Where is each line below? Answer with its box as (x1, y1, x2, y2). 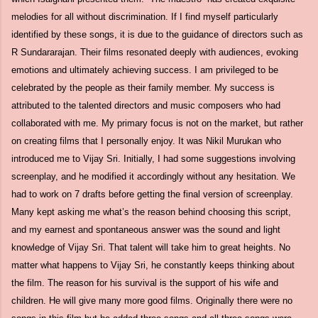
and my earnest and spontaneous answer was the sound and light (11, 224, 280, 235)
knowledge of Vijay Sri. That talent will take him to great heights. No (11, 242, 290, 253)
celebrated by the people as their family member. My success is (11, 82, 275, 93)
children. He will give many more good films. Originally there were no (11, 295, 292, 306)
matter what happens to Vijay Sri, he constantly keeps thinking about (11, 260, 295, 270)
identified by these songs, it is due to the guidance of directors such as (11, 29, 303, 40)
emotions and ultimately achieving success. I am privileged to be (11, 65, 278, 75)
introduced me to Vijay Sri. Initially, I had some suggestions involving (11, 153, 295, 164)
